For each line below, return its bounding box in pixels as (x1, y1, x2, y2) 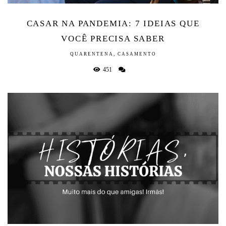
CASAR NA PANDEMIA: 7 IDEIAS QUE (26, 19, 200, 29)
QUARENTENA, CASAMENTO (70, 51, 156, 57)
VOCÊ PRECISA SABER (61, 34, 165, 44)
